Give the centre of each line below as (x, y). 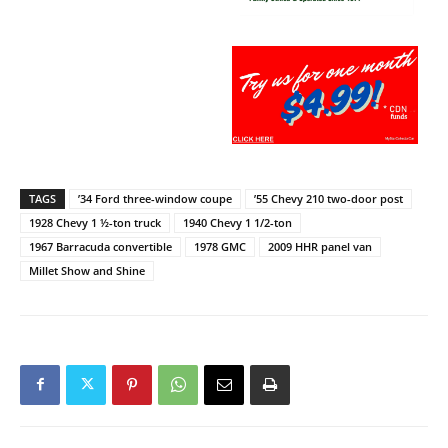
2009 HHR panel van (320, 246)
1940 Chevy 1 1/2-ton (237, 222)
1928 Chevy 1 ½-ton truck (95, 222)
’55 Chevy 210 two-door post (328, 198)
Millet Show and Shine (87, 270)
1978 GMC (220, 246)
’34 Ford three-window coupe (155, 198)
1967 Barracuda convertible (100, 246)
